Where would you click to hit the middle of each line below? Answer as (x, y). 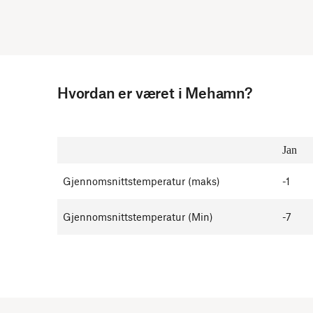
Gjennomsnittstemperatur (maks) (141, 181)
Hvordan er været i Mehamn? (155, 93)
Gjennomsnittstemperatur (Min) (138, 217)
